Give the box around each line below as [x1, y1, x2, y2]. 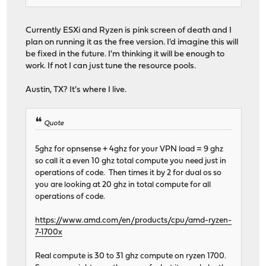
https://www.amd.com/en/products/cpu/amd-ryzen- [35, 217, 232, 225]
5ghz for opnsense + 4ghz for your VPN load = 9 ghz [35, 145, 224, 154]
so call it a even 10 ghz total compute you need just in [35, 157, 227, 166]
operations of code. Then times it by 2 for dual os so [35, 169, 222, 178]
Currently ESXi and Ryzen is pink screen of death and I [26, 26, 232, 36]
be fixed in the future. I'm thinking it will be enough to [26, 50, 225, 59]
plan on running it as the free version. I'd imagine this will [26, 38, 239, 47]
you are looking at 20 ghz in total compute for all [35, 181, 211, 189]
